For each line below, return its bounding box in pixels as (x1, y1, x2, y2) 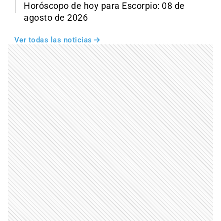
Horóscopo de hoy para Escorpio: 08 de (24, 1, 185, 11)
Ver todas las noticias (14, 36, 92, 45)
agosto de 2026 (24, 13, 88, 23)
